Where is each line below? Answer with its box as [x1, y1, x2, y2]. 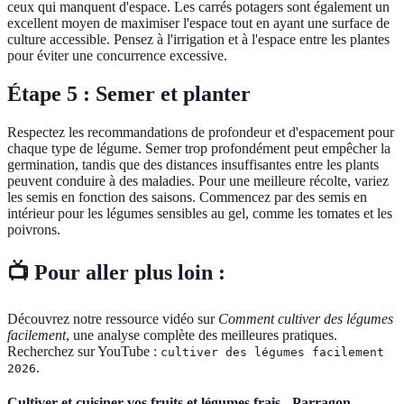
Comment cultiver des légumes [218, 310, 393, 326]
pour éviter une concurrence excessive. [7, 48, 227, 64]
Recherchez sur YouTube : [7, 343, 161, 359]
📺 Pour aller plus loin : [7, 260, 225, 284]
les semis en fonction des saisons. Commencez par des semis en [7, 189, 367, 206]
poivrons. [7, 222, 60, 238]
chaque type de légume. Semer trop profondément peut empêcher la [7, 141, 390, 157]
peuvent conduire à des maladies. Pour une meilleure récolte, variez [7, 173, 389, 189]
